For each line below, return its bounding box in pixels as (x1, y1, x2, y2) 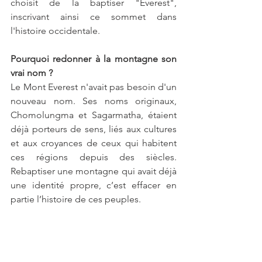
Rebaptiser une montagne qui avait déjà (11, 166, 177, 177)
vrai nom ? (11, 67, 53, 79)
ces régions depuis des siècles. (11, 151, 177, 163)
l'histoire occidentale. (11, 25, 100, 37)
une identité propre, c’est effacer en (11, 180, 177, 191)
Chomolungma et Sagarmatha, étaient (11, 109, 177, 121)
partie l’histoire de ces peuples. (11, 194, 143, 205)
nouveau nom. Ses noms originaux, (11, 95, 177, 107)
